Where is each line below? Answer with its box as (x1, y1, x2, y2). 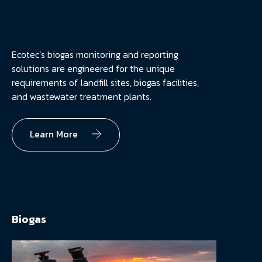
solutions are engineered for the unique (12, 61, 175, 75)
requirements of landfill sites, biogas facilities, (12, 75, 199, 89)
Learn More (30, 126, 80, 141)
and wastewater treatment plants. (12, 89, 151, 104)
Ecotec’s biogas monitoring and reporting (12, 47, 178, 61)
